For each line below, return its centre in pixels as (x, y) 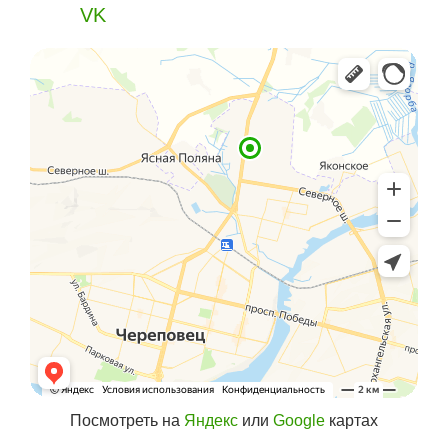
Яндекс (211, 421)
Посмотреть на (127, 421)
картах (351, 421)
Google (299, 421)
